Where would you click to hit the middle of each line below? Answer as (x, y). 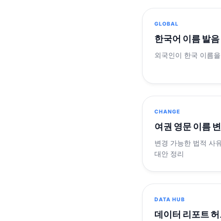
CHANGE (167, 111)
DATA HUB (170, 199)
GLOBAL (167, 24)
